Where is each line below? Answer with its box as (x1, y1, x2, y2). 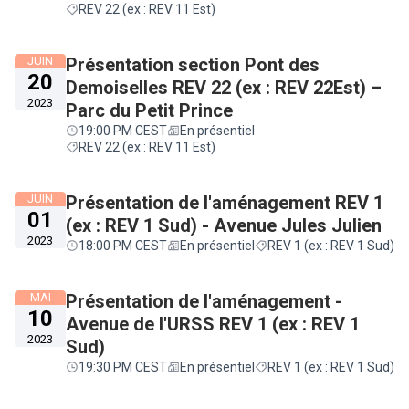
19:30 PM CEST (79, 360, 167, 374)
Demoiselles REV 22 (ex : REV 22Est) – (66, 77, 382, 99)
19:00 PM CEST (79, 123, 167, 138)
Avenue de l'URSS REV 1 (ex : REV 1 (66, 313, 360, 335)
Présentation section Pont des (66, 54, 320, 76)
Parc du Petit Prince (66, 100, 233, 121)
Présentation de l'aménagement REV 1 (66, 192, 383, 214)
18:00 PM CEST (79, 238, 167, 253)
